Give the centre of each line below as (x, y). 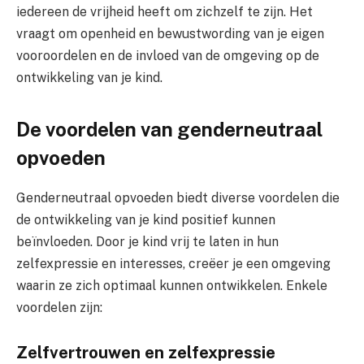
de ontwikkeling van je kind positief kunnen (146, 219)
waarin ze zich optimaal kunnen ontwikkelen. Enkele (172, 285)
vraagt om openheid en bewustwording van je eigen (170, 34)
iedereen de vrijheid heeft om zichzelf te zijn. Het (165, 12)
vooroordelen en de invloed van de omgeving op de (168, 56)
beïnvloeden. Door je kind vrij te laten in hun (147, 241)
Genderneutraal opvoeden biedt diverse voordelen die (178, 197)
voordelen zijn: (59, 307)
